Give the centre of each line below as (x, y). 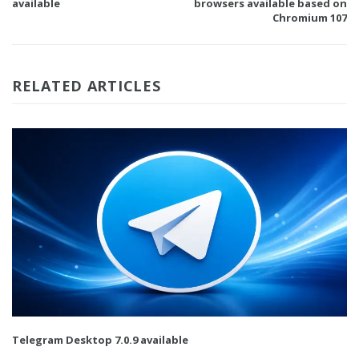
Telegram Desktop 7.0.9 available (100, 340)
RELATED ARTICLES (87, 86)
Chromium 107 (310, 18)
